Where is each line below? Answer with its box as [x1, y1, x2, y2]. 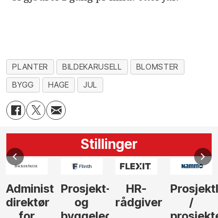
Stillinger [80, 135, 138, 152]
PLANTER [12, 62, 48, 72]
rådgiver [115, 195, 163, 209]
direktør [6, 195, 50, 209]
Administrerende [6, 181, 98, 196]
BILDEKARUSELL [62, 62, 122, 72]
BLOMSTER [136, 62, 179, 72]
